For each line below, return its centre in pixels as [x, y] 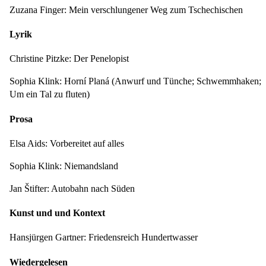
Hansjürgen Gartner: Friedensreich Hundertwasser [104, 237]
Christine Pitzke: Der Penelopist [69, 59]
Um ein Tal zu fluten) [50, 94]
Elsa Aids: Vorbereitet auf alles [67, 143]
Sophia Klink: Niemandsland [64, 166]
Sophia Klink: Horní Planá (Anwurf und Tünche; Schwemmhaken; [135, 81]
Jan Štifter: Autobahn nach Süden [72, 188]
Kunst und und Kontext [57, 213]
